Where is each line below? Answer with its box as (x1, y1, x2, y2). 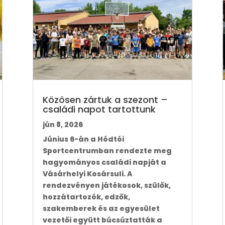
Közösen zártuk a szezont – (42, 93, 168, 106)
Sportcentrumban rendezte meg (42, 146, 172, 156)
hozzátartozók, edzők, (42, 192, 130, 202)
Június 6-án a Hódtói (42, 134, 124, 145)
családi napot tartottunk (42, 103, 156, 116)
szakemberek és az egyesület (42, 203, 160, 214)
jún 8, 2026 (42, 120, 83, 130)
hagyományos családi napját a (42, 157, 166, 168)
